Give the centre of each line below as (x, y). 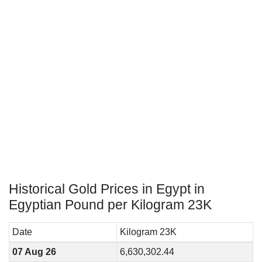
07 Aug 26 (34, 252)
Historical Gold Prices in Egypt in (107, 189)
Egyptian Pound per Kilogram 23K (110, 205)
